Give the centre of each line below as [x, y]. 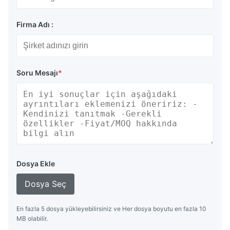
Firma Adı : [35, 25]
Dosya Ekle [36, 164]
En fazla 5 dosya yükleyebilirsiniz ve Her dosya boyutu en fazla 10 [111, 209]
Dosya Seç [45, 184]
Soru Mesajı [37, 73]
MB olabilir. [32, 219]
